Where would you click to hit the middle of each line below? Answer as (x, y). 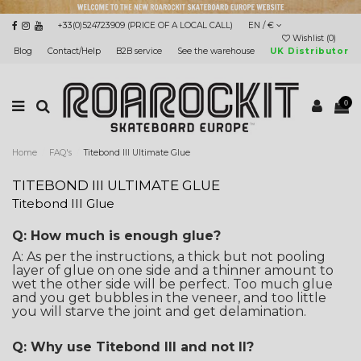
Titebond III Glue (63, 203)
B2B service (140, 51)
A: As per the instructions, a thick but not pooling (169, 257)
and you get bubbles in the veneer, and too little (169, 298)
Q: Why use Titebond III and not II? (133, 347)
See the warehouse (217, 51)
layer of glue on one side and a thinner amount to (173, 271)
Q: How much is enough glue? (116, 235)
